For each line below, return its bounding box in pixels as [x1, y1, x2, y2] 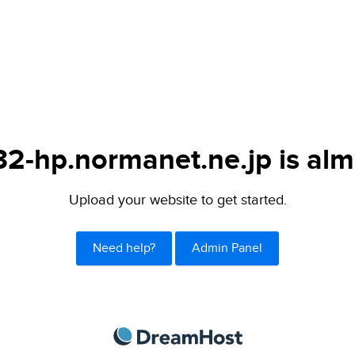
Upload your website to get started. [68, 192, 287, 208]
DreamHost [242, 326, 314, 344]
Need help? [93, 240, 156, 256]
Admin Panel [191, 240, 262, 256]
